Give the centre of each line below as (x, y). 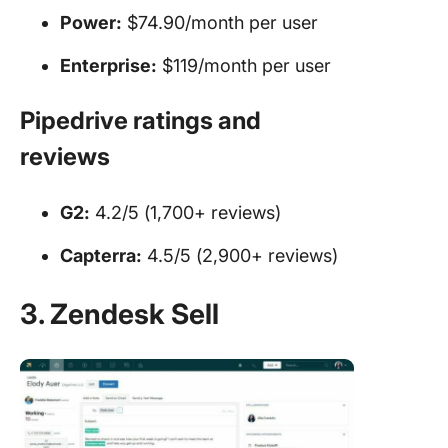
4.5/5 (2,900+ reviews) (240, 255)
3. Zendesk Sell (119, 313)
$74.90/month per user (220, 22)
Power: (91, 22)
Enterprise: (108, 65)
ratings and (194, 120)
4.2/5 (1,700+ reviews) (185, 212)
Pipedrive (74, 120)
